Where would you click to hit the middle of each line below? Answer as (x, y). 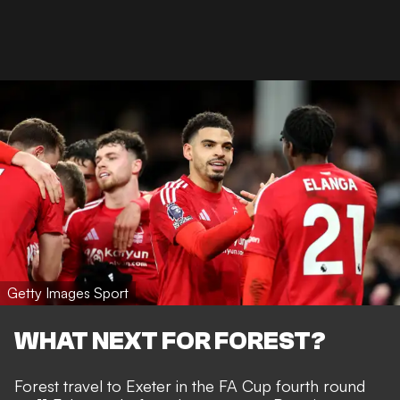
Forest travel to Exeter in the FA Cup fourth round (190, 385)
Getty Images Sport (68, 293)
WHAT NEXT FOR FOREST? (170, 341)
